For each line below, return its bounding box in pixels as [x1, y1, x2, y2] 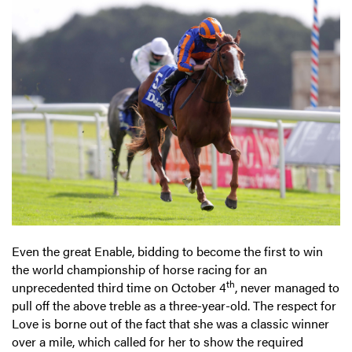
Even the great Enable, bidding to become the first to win [12, 241, 323, 260]
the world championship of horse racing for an [12, 259, 267, 278]
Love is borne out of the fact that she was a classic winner [12, 313, 329, 332]
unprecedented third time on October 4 [12, 277, 226, 296]
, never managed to [235, 277, 339, 296]
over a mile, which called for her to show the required [12, 332, 303, 350]
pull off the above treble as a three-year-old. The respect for [12, 295, 336, 314]
